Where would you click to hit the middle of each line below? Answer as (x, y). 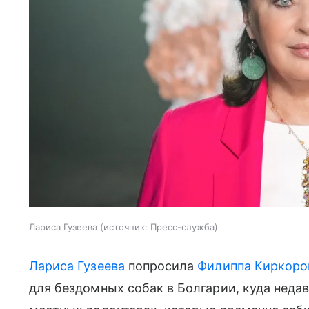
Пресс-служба (182, 227)
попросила (161, 266)
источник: (126, 227)
